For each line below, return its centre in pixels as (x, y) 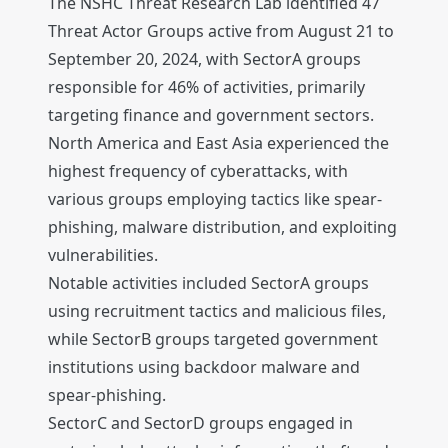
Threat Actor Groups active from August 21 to (221, 31)
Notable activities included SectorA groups (208, 283)
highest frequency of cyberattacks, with (198, 171)
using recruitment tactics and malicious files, (217, 311)
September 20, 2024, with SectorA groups (204, 59)
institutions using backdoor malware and (204, 367)
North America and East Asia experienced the (218, 143)
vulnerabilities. (103, 255)
